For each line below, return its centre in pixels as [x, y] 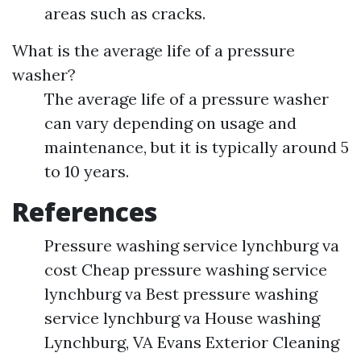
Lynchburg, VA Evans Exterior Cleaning [192, 342]
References [85, 212]
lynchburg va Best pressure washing [181, 294]
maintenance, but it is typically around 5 [197, 147]
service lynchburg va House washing [182, 318]
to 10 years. [87, 171]
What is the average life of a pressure [154, 50]
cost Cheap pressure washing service [186, 270]
